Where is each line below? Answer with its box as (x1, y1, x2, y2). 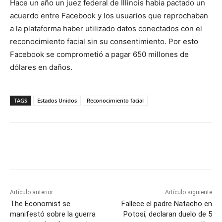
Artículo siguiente (165, 188, 212, 196)
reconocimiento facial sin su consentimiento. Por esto (10, 36, 198, 46)
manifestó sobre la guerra (10, 209, 96, 219)
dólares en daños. (10, 62, 72, 72)
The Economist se (10, 199, 70, 208)
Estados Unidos (37, 96, 77, 104)
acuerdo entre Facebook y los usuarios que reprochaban (10, 10, 208, 20)
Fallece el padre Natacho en (121, 199, 212, 208)
